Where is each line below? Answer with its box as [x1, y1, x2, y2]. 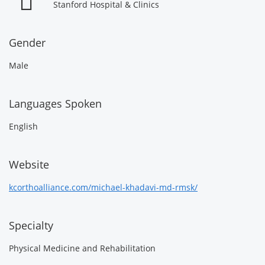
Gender [9, 35, 46, 50]
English [9, 121, 38, 132]
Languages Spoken [9, 96, 102, 111]
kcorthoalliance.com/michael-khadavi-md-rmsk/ [9, 182, 198, 193]
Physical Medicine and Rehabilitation [9, 243, 156, 254]
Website [9, 157, 49, 172]
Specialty [9, 218, 53, 232]
